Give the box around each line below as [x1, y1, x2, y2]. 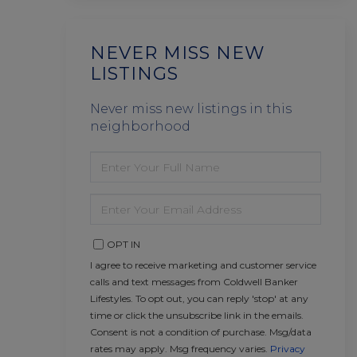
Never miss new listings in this [90, 101, 292, 116]
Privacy [270, 343, 305, 355]
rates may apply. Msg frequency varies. [90, 343, 270, 355]
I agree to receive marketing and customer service [90, 259, 316, 271]
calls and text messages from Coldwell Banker [90, 276, 298, 288]
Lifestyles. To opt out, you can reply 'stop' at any [90, 292, 308, 304]
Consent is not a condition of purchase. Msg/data [90, 326, 312, 338]
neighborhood [90, 119, 190, 134]
